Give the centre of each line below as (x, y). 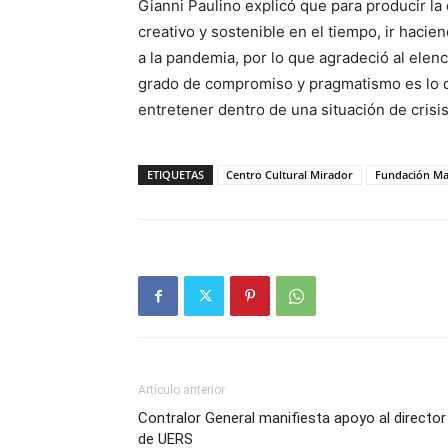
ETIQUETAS (175, 174)
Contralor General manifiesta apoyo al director (292, 418)
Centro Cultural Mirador (289, 174)
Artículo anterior (181, 390)
